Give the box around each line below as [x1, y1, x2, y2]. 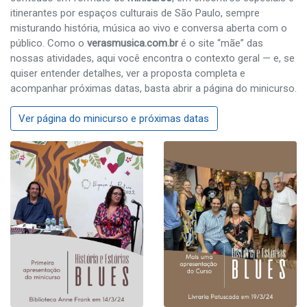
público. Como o [10, 37, 87, 50]
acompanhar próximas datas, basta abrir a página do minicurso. [10, 82, 297, 95]
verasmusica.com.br [87, 37, 178, 50]
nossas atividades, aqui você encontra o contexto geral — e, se [10, 52, 295, 65]
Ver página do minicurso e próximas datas [19, 112, 210, 125]
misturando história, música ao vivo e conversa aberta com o [10, 22, 287, 35]
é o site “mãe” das [178, 37, 263, 50]
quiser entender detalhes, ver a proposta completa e [10, 67, 245, 80]
